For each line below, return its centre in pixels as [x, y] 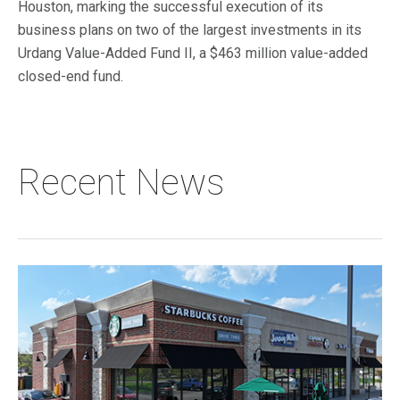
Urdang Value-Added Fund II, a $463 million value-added [193, 53]
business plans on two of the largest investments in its [190, 30]
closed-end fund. [71, 76]
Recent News [121, 183]
